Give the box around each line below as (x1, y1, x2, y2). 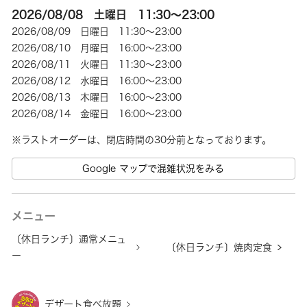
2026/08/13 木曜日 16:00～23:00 (12, 93, 182, 102)
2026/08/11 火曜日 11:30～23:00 (12, 60, 182, 69)
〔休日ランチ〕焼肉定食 (167, 243, 273, 252)
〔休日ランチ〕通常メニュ (12, 234, 127, 244)
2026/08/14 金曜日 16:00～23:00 (12, 109, 182, 119)
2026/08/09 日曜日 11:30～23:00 (12, 27, 182, 36)
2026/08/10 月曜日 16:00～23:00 (12, 43, 182, 53)
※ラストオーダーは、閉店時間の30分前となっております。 (12, 135, 272, 145)
